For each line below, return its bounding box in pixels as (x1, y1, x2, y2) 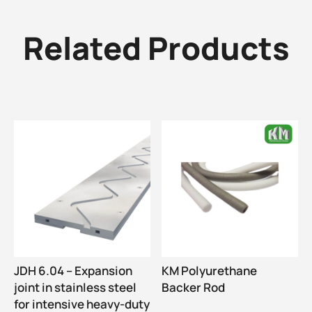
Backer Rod (162, 279, 225, 296)
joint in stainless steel (14, 279, 136, 296)
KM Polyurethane (162, 263, 257, 279)
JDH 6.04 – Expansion (14, 263, 132, 279)
